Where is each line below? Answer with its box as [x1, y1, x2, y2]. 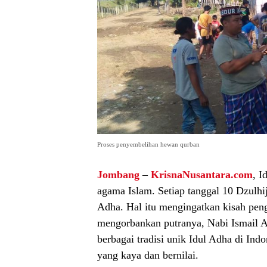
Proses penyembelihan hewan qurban [97, 140, 200, 148]
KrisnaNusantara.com [151, 168, 253, 181]
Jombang [97, 168, 139, 181]
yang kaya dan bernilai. [97, 249, 198, 261]
